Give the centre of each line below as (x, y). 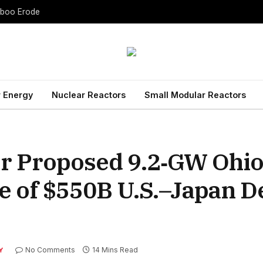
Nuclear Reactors (89, 95)
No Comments (50, 250)
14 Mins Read (115, 250)
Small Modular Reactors (195, 95)
